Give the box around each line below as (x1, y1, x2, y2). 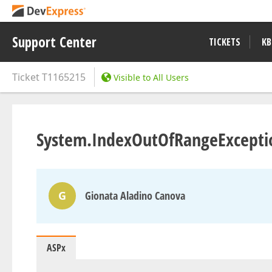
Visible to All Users (114, 72, 189, 83)
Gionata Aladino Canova (85, 188, 185, 203)
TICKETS (209, 35, 240, 49)
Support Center (12, 32, 97, 52)
